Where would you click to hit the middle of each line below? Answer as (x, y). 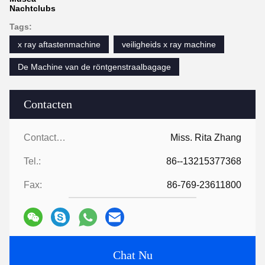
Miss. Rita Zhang (206, 138)
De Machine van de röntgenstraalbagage (94, 67)
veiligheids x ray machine (169, 44)
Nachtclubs (33, 8)
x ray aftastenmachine (59, 44)
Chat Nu (132, 255)
